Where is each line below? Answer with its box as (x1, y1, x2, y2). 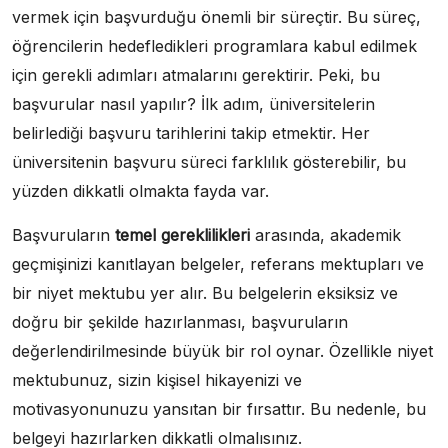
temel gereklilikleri (115, 225, 250, 245)
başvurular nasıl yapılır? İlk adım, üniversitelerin (12, 94, 375, 114)
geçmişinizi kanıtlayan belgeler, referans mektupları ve (12, 254, 424, 274)
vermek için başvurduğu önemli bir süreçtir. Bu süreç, (12, 7, 421, 27)
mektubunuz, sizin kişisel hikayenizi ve (12, 370, 302, 390)
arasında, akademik (250, 225, 401, 245)
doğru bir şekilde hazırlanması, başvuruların (12, 312, 348, 332)
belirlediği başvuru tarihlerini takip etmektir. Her (12, 123, 370, 143)
